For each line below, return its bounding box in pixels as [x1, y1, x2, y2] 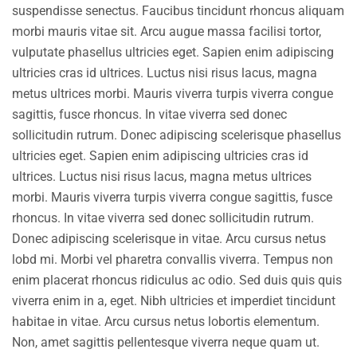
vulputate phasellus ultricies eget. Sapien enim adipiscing [12, 45, 334, 61]
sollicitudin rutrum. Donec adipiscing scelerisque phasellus [12, 127, 341, 143]
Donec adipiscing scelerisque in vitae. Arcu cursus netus [12, 231, 326, 247]
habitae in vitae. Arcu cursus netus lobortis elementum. [12, 314, 320, 330]
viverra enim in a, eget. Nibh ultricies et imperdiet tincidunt [12, 293, 335, 309]
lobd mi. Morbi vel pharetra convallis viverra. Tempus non [12, 252, 333, 268]
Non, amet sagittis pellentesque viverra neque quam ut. [12, 335, 320, 351]
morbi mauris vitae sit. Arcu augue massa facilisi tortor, [12, 24, 321, 40]
